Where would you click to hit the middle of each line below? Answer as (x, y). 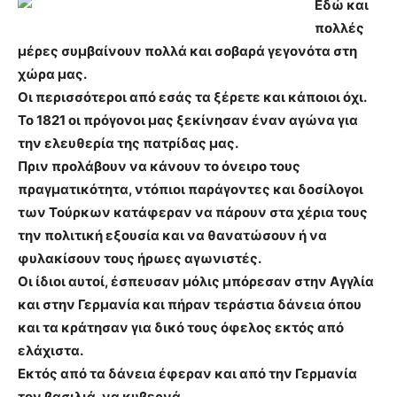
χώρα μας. (52, 74)
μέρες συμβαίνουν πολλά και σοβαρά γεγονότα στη (187, 51)
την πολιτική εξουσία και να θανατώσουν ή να (172, 235)
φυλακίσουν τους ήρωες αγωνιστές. (140, 258)
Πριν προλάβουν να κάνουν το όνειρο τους (159, 166)
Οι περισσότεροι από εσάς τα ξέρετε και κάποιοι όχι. (192, 97)
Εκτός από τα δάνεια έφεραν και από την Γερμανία (187, 374)
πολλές (339, 28)
